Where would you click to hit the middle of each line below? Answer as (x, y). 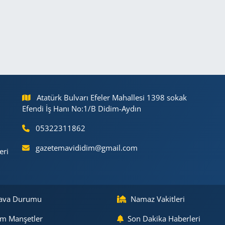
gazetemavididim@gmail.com (87, 147)
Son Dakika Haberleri (164, 218)
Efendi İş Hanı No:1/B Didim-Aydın (81, 108)
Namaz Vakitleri (158, 199)
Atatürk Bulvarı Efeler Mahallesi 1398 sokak (112, 97)
